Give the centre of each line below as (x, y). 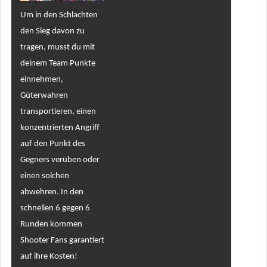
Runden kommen (51, 224)
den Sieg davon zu (52, 31)
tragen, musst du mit (57, 47)
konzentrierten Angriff (60, 128)
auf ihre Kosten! (49, 256)
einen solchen (44, 176)
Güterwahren (44, 95)
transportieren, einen (58, 111)
